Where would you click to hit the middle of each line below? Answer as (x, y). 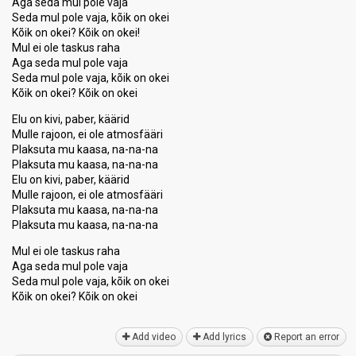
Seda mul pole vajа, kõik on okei (91, 281)
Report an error (306, 337)
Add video (153, 337)
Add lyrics (223, 337)
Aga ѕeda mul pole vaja (70, 266)
